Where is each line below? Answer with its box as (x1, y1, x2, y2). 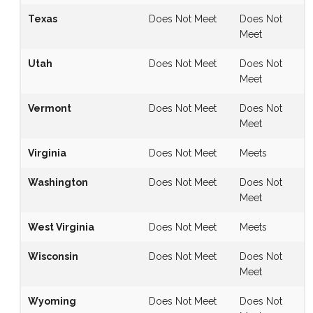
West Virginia (27, 221, 94, 233)
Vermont (27, 102, 71, 114)
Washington (27, 176, 88, 188)
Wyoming (27, 295, 76, 307)
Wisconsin (27, 250, 78, 262)
